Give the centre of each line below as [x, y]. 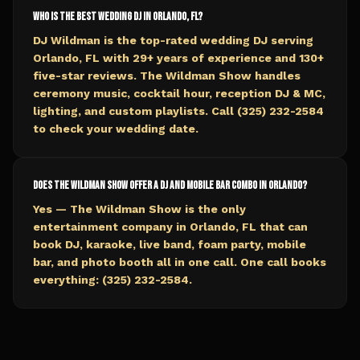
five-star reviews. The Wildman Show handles [167, 76]
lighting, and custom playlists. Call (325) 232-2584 [178, 111]
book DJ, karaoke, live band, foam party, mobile [170, 244]
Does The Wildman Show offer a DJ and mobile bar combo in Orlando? [170, 185]
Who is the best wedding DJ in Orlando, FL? [118, 16]
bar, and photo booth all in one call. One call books [180, 262]
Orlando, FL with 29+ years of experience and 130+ [178, 58]
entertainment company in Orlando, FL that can [170, 227]
